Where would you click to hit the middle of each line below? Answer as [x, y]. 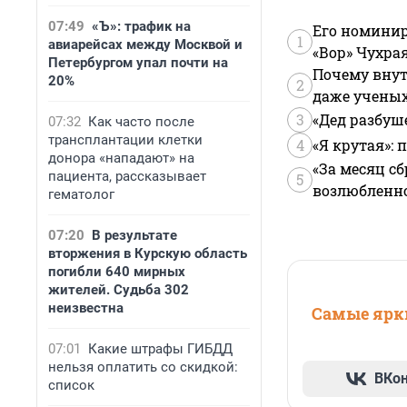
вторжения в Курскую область [148, 253]
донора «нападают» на [121, 158]
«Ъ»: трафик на [141, 26]
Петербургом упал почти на [138, 63]
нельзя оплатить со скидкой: [143, 367]
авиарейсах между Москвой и [145, 45]
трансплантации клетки [125, 140]
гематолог [81, 194]
